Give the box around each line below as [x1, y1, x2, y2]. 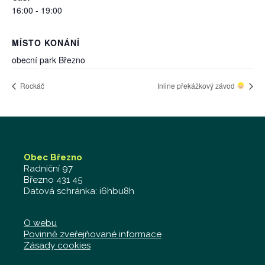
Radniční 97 [24, 163, 73, 174]
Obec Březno [24, 152, 82, 163]
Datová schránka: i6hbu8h [24, 186, 134, 196]
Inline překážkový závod [157, 80, 237, 91]
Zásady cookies [24, 240, 91, 251]
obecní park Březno [12, 54, 85, 66]
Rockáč [18, 80, 44, 91]
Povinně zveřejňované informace [24, 229, 161, 240]
